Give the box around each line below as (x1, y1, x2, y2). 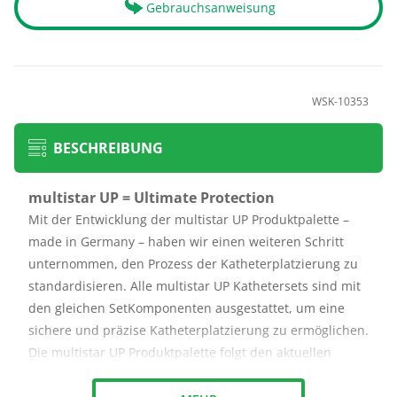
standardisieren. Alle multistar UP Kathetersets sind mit (28, 277, 361, 294)
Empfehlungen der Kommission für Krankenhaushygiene (28, 366, 367, 383)
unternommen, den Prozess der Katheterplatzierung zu (28, 255, 358, 272)
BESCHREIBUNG (52, 138, 163, 158)
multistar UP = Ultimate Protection (28, 188, 275, 207)
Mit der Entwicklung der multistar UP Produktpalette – (28, 211, 349, 228)
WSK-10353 (312, 94, 369, 109)
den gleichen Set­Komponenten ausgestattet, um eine (28, 300, 345, 316)
